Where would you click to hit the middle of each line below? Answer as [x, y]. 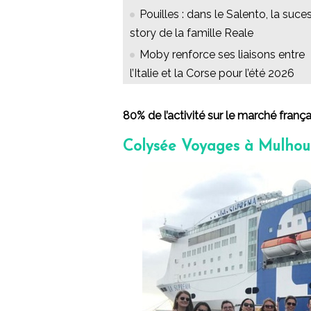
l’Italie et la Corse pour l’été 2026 [212, 74]
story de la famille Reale [192, 33]
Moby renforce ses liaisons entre [222, 55]
